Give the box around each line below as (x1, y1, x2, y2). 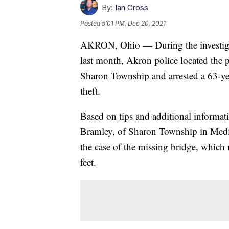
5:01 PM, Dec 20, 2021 (102, 19, 166, 27)
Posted (80, 19, 102, 27)
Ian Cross (115, 2, 148, 12)
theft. (80, 84, 100, 97)
